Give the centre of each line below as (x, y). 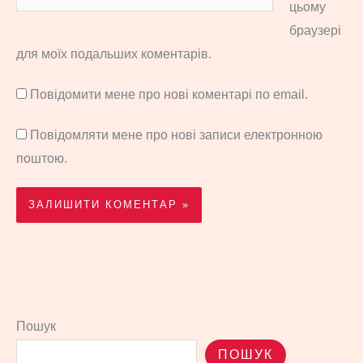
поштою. (42, 158)
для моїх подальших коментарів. (114, 54)
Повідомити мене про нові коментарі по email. (169, 95)
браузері (315, 31)
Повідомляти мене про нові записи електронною (176, 135)
